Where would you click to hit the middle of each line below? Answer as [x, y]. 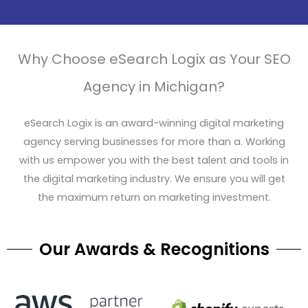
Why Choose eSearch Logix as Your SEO [154, 59]
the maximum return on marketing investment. [154, 197]
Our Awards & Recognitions [154, 250]
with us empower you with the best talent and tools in [154, 160]
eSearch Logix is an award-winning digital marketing [154, 123]
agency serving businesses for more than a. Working [154, 141]
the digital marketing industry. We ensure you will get [154, 178]
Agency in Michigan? [154, 86]
